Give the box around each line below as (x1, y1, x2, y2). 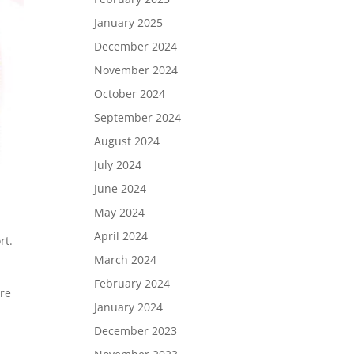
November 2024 (94, 62, 179, 77)
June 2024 (94, 180, 147, 196)
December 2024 (94, 38, 178, 54)
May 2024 (94, 204, 145, 220)
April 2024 (94, 228, 149, 243)
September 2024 (94, 109, 182, 125)
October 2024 (94, 85, 166, 101)
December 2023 (94, 322, 178, 338)
